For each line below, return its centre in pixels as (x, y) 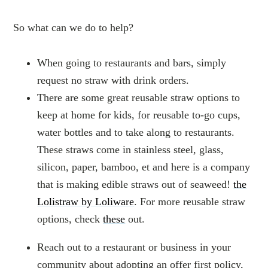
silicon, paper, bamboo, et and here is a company (144, 167)
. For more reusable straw (190, 202)
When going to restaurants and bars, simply (132, 63)
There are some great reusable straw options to (139, 98)
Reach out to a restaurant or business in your (134, 247)
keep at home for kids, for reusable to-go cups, (139, 115)
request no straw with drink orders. (113, 80)
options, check (70, 219)
